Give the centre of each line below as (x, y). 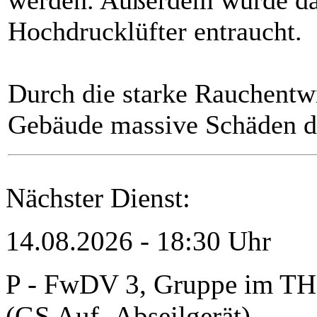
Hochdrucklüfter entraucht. (155, 31)
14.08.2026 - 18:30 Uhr (138, 241)
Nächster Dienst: (98, 198)
